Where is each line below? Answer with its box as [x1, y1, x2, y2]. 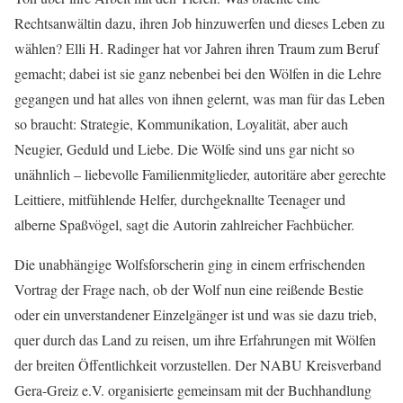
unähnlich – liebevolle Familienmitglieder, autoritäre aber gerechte [14, 165, 386, 184]
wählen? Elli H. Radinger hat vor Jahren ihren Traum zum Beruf [14, 39, 379, 58]
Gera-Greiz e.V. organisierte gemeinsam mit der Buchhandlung [14, 381, 372, 400]
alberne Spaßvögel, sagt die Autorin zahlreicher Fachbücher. [14, 215, 354, 235]
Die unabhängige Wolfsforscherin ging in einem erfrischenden [14, 255, 365, 274]
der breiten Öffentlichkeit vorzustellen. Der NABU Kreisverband [14, 355, 381, 375]
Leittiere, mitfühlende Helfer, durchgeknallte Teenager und [14, 190, 345, 210]
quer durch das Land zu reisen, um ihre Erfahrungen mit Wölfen [14, 330, 376, 350]
